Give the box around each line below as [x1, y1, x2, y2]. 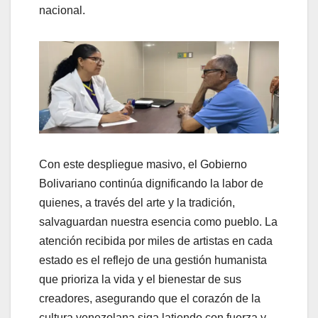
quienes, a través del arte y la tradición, [39, 197, 235, 209]
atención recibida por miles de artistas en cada [39, 235, 273, 248]
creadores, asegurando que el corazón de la [39, 292, 261, 305]
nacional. [39, 4, 85, 16]
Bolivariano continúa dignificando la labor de [39, 177, 263, 190]
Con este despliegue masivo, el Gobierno [39, 158, 247, 171]
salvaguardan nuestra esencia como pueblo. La [39, 216, 278, 229]
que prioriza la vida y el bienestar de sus [39, 273, 241, 286]
